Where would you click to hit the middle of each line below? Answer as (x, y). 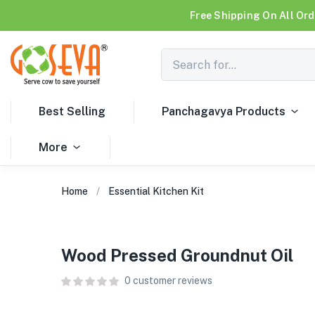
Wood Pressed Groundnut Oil (177, 255)
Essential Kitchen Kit (156, 191)
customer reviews (172, 281)
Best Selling (72, 111)
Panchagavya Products (224, 111)
